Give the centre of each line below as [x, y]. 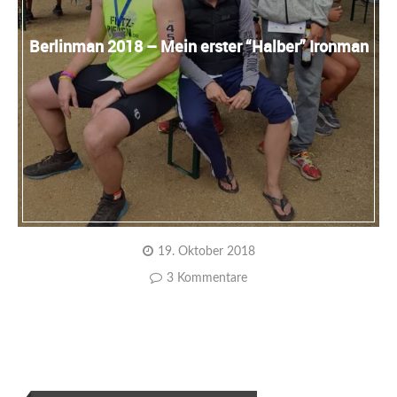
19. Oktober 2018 [206, 252]
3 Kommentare [207, 278]
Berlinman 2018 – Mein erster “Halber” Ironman [198, 46]
